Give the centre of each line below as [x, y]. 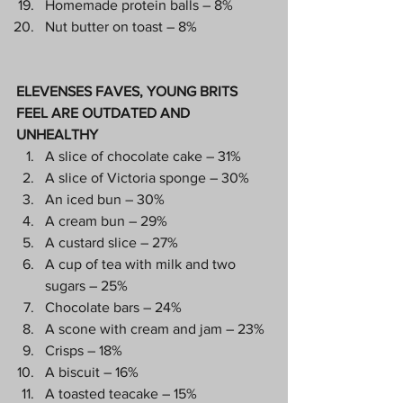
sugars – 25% [86, 285]
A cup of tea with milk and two [142, 264]
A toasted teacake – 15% [121, 393]
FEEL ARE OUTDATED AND [105, 112]
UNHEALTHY [57, 134]
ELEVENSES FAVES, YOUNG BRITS [129, 91]
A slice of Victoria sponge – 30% [147, 177]
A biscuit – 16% [92, 372]
